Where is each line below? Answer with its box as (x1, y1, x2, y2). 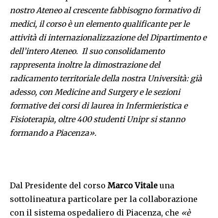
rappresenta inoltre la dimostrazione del (10, 60, 160, 70)
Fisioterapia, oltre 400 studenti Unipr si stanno (10, 114, 185, 125)
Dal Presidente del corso (10, 181, 108, 191)
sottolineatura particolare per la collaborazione (10, 194, 198, 204)
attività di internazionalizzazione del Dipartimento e (10, 33, 206, 43)
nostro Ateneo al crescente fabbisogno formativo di (10, 5, 200, 16)
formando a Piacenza (10, 128, 89, 138)
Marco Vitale (108, 181, 158, 191)
